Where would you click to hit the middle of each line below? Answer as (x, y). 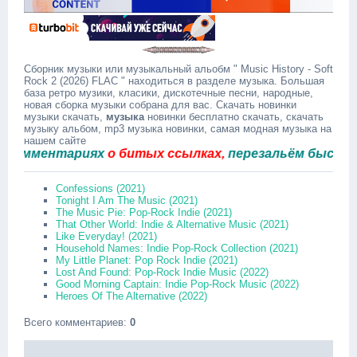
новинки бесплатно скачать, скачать (234, 117)
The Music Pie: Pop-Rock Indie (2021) (144, 212)
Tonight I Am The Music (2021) (127, 200)
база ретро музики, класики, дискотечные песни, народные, (169, 93)
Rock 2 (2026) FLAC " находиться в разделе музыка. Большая (174, 81)
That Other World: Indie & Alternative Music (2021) (172, 224)
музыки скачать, (65, 117)
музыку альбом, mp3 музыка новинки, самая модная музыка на (178, 129)
